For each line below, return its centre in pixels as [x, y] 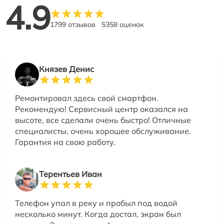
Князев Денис [66, 69]
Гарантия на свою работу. [65, 142]
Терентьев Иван [70, 174]
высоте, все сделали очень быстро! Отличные [103, 120]
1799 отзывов [73, 24]
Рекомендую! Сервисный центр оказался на [101, 109]
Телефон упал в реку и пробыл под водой [96, 203]
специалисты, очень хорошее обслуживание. [103, 131]
